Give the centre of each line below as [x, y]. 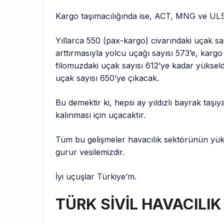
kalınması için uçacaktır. [101, 115]
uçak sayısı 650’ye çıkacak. [107, 78]
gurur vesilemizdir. [90, 152]
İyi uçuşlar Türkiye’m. [96, 177]
